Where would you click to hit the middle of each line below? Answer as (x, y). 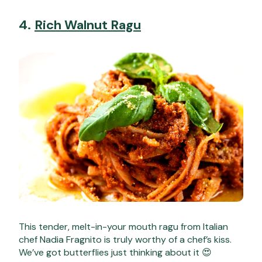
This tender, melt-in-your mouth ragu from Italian (123, 226)
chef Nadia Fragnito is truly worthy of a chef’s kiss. (125, 239)
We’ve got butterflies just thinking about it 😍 (115, 252)
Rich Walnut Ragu (88, 25)
